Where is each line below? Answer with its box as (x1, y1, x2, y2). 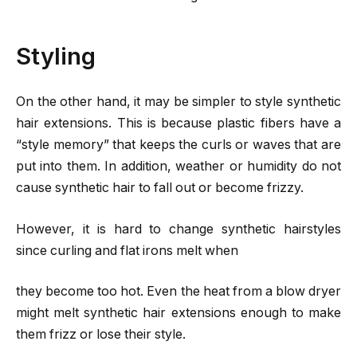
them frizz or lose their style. (16, 327, 186, 343)
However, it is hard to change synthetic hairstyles (16, 221, 341, 237)
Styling (16, 41, 96, 70)
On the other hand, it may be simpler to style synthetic (16, 93, 341, 109)
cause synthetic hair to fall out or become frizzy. (16, 179, 304, 195)
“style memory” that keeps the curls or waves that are (16, 136, 341, 152)
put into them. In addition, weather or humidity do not (16, 158, 341, 174)
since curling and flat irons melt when (16, 242, 238, 258)
